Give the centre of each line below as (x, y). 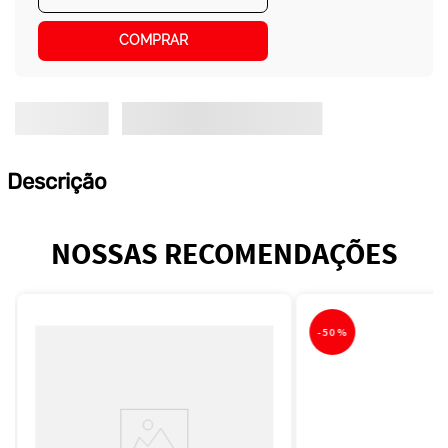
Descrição (56, 182)
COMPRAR (153, 40)
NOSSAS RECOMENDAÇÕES (224, 253)
